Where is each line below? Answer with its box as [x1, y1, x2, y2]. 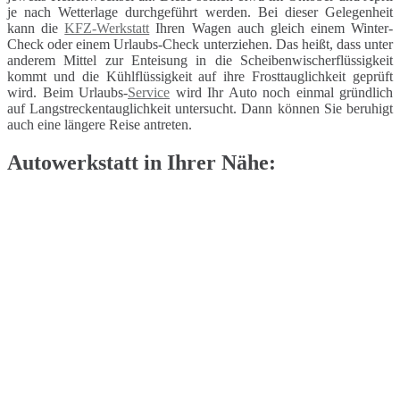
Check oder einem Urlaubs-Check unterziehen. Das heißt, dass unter [7, 37, 393, 53]
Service [128, 85, 170, 101]
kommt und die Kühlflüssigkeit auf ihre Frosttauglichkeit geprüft [7, 69, 393, 85]
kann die [7, 21, 65, 37]
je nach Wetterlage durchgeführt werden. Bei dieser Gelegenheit [7, 4, 393, 21]
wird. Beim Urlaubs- [7, 85, 128, 101]
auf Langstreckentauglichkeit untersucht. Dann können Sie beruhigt [7, 101, 393, 117]
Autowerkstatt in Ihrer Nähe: [7, 151, 276, 175]
